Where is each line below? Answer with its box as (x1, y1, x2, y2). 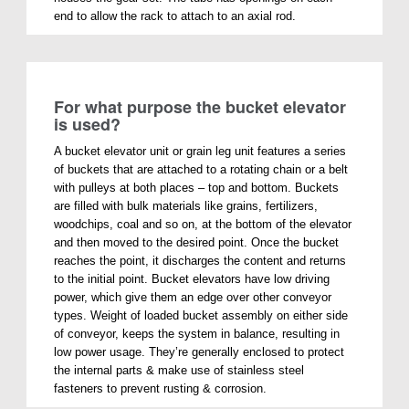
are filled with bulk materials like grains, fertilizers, (54, 198, 319, 213)
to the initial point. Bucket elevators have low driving (54, 271, 330, 286)
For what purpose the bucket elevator (54, 94, 347, 119)
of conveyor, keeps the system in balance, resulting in (54, 326, 341, 341)
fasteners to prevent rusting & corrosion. (54, 381, 267, 395)
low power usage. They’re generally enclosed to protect (54, 344, 345, 359)
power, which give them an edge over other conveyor (54, 289, 332, 304)
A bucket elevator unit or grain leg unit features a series (54, 143, 347, 158)
